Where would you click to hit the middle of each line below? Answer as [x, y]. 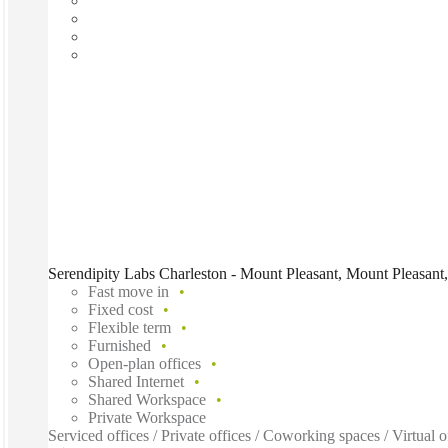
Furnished [119, 346]
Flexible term [129, 328]
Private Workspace [147, 418]
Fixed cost [120, 310]
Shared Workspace [147, 400]
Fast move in [128, 292]
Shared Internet [136, 382]
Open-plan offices [144, 364]
